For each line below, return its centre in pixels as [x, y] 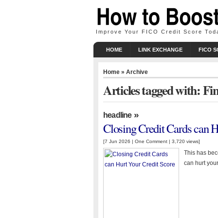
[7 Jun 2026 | [119, 141]
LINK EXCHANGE [160, 50]
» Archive [134, 72]
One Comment [151, 141]
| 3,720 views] [184, 141]
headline [118, 115]
